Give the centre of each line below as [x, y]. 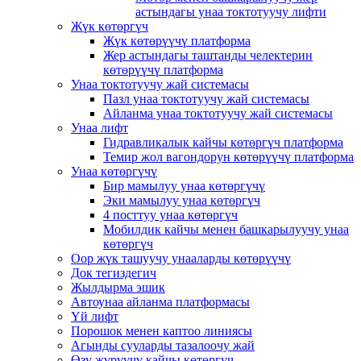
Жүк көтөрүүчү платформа [177, 41]
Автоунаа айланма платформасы [160, 302]
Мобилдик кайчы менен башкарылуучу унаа [226, 229]
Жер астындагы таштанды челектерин [208, 55]
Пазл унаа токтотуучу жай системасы [206, 99]
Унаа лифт [100, 128]
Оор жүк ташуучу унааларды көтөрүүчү [181, 258]
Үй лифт [95, 316]
